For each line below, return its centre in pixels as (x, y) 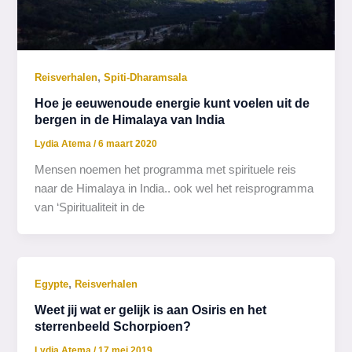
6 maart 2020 (128, 143)
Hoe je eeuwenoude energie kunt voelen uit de (172, 103)
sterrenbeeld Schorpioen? (113, 326)
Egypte (52, 284)
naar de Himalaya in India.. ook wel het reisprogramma (174, 188)
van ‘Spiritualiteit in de (90, 207)
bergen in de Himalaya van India (130, 120)
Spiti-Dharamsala (146, 77)
